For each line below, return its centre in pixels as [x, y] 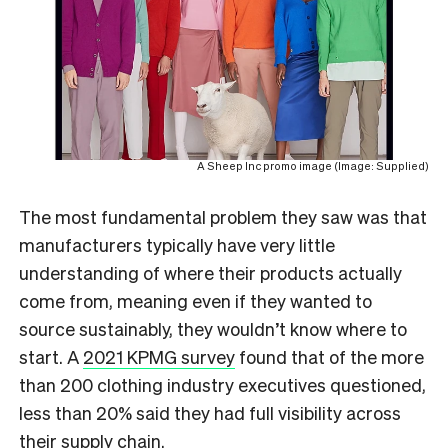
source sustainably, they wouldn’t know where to [213, 328]
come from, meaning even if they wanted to [195, 300]
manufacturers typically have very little [177, 244]
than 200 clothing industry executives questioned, [222, 384]
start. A [51, 356]
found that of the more [329, 356]
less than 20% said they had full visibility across [210, 412]
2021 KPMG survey [159, 356]
